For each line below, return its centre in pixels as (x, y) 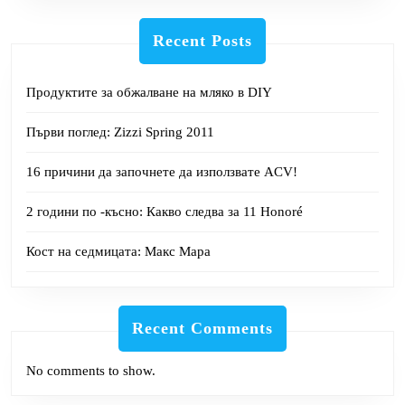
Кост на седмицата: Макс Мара (118, 251)
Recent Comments (202, 328)
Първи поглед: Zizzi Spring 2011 (120, 132)
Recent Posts (202, 40)
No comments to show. (91, 370)
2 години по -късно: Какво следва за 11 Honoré (165, 211)
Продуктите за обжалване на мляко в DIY (149, 92)
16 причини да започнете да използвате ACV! (162, 171)
